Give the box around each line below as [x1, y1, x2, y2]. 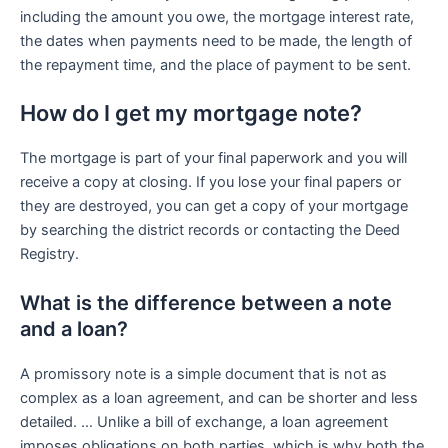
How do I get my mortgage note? [20, 100, 362, 127]
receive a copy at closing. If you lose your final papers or [20, 173, 401, 192]
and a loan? [20, 316, 128, 341]
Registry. [20, 245, 79, 264]
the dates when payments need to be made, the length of [20, 32, 412, 51]
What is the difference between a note [20, 290, 392, 315]
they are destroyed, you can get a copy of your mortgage [20, 197, 408, 216]
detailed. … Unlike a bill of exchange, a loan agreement [20, 412, 388, 431]
